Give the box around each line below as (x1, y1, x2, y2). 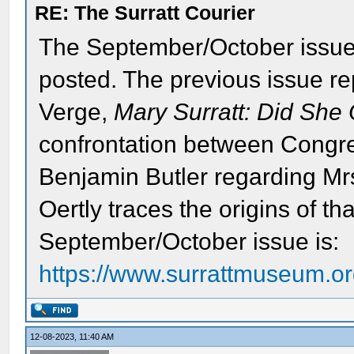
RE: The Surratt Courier (35, 2, 256, 24)
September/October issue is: (39, 228, 340, 254)
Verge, (39, 99, 115, 125)
